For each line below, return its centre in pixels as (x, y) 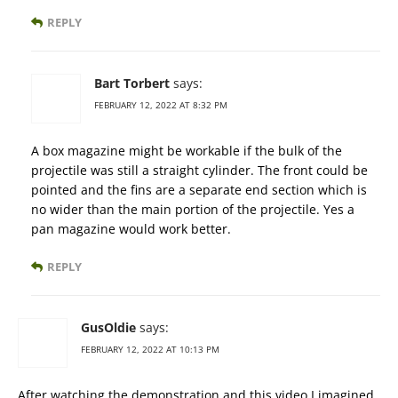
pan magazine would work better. (131, 229)
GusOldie (108, 328)
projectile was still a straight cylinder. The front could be (199, 171)
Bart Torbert (132, 84)
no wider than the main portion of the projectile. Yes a (193, 210)
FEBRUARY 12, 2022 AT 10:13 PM (150, 350)
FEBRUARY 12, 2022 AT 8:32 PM (161, 105)
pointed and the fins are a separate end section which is (199, 190)
